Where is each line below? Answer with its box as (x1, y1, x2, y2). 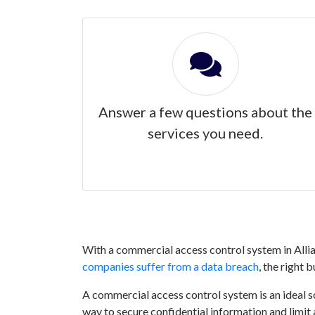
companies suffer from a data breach (82, 259, 259, 273)
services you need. (148, 124, 263, 141)
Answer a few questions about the (98, 103, 312, 120)
